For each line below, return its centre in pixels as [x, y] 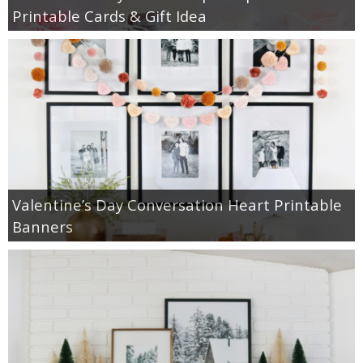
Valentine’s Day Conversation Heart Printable [177, 204]
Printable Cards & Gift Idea [109, 15]
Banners [43, 226]
